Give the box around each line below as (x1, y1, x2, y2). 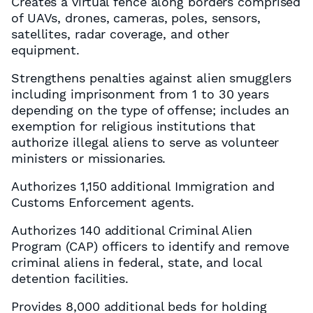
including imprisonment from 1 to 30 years (11, 87, 269, 101)
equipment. (11, 43, 80, 57)
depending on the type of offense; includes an (11, 103, 289, 117)
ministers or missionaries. (11, 151, 166, 166)
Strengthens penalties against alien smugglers (11, 71, 291, 85)
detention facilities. (11, 271, 129, 286)
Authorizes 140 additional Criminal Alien (11, 223, 252, 238)
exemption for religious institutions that (11, 119, 256, 133)
